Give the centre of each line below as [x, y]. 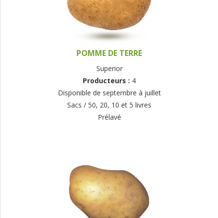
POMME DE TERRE [109, 53]
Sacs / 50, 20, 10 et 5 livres [109, 105]
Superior [109, 69]
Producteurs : [107, 81]
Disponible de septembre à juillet [109, 93]
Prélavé [109, 117]
